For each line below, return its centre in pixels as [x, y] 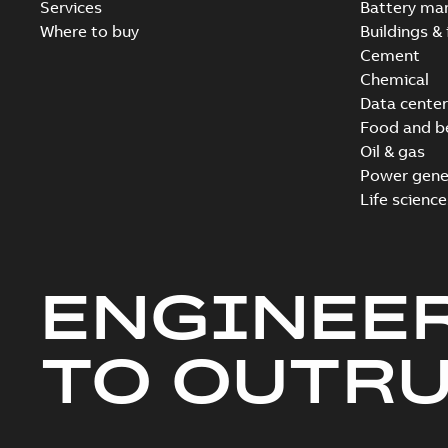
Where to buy [89, 31]
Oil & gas [392, 151]
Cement [389, 55]
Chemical [394, 79]
